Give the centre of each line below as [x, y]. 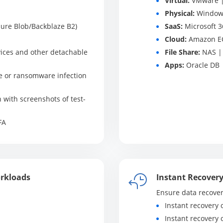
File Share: [182, 52]
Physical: [179, 13]
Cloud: [175, 39]
